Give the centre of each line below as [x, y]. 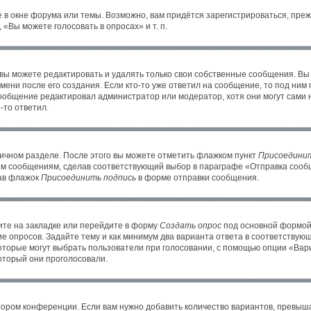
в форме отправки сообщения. [197, 178]
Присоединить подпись [89, 178]
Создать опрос [191, 226]
